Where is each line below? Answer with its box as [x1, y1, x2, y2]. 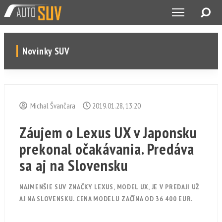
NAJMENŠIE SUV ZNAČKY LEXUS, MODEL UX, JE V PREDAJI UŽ [19, 182, 200, 191]
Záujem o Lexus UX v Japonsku [19, 122, 197, 143]
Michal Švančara [27, 101, 75, 111]
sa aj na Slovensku [19, 155, 128, 175]
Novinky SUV [22, 45, 70, 57]
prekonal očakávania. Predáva [19, 139, 194, 159]
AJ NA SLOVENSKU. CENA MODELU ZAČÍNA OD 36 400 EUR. [19, 194, 193, 203]
